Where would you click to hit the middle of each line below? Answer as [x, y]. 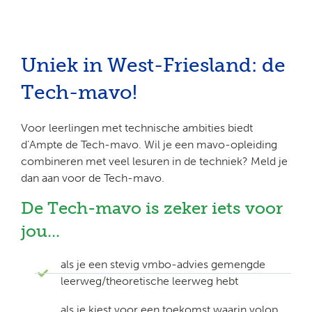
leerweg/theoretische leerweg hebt [149, 281]
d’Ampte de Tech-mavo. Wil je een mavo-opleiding [149, 145]
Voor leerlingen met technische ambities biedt [137, 128]
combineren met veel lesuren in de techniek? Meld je [154, 161]
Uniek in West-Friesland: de [153, 65]
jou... [40, 231]
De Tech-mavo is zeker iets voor [152, 208]
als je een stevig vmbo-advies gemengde [163, 265]
